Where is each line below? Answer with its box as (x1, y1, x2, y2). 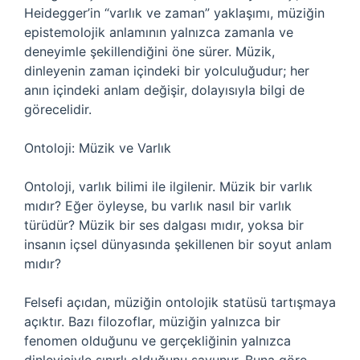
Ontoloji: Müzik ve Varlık (24, 140, 171, 156)
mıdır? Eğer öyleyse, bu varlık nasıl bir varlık (24, 198, 292, 214)
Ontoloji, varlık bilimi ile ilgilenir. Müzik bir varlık (24, 178, 313, 194)
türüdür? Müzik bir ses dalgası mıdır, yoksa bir (24, 217, 304, 233)
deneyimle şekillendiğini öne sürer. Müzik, (24, 43, 275, 59)
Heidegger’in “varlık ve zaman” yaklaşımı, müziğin (24, 5, 325, 21)
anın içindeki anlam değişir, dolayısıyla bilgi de (24, 82, 305, 98)
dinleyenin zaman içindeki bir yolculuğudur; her (24, 63, 309, 79)
